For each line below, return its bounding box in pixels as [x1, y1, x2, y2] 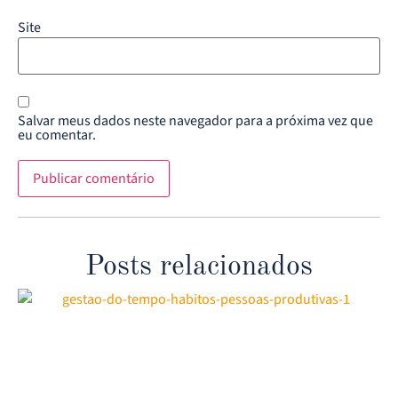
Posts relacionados [85, 253, 313, 283]
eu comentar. [18, 125, 96, 146]
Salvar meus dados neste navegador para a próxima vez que [18, 111, 373, 131]
